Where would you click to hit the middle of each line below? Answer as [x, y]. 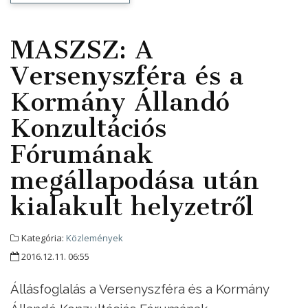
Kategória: [43, 238]
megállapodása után [135, 180]
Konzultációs [88, 128]
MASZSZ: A [82, 50]
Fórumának [82, 154]
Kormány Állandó [120, 102]
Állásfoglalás [50, 289]
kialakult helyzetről [132, 207]
